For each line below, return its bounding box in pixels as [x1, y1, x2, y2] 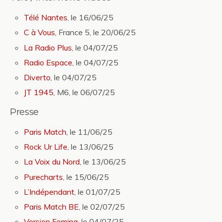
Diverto [24, 72, 51, 82]
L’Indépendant [24, 186, 75, 197]
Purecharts [24, 171, 63, 182]
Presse [10, 106, 39, 118]
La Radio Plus [24, 42, 72, 53]
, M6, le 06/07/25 [54, 87, 115, 98]
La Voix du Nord [24, 157, 80, 167]
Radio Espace [24, 57, 73, 67]
